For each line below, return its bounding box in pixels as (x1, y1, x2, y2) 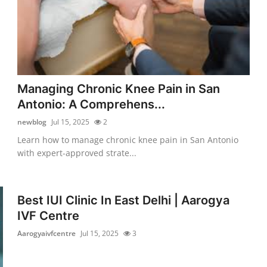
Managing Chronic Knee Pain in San (17, 81, 221, 96)
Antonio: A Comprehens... (17, 97, 166, 111)
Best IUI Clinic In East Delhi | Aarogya (17, 193, 230, 207)
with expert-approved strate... (17, 147, 137, 159)
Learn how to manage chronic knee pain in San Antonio (17, 133, 239, 145)
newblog (17, 116, 47, 127)
